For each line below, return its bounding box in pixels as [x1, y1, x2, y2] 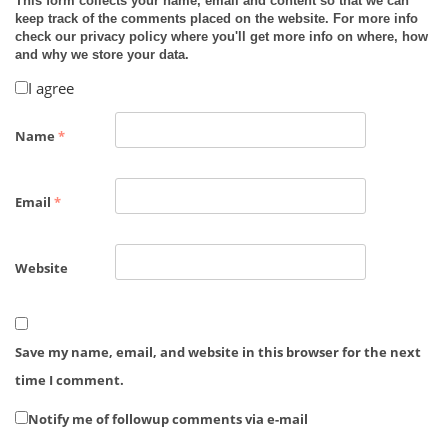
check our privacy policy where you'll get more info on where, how [15, 29, 428, 45]
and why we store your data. [15, 47, 189, 63]
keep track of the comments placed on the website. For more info [15, 11, 418, 27]
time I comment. [15, 371, 124, 390]
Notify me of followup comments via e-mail [28, 410, 308, 429]
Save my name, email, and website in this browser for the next [15, 343, 421, 362]
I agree [28, 78, 74, 99]
